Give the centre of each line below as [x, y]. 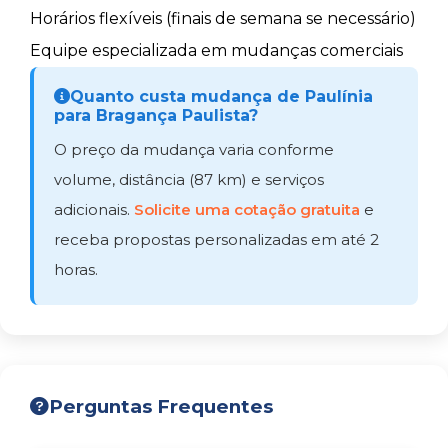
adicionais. [94, 209]
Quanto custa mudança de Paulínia [221, 96]
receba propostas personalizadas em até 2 [216, 239]
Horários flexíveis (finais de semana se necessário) [223, 18]
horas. [76, 269]
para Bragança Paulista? [156, 115]
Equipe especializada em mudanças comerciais [216, 50]
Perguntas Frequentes [161, 406]
